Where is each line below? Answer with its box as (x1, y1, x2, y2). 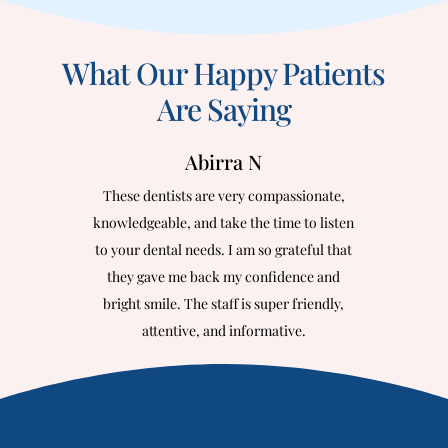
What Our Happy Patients (62, 53, 386, 93)
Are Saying (156, 89, 291, 129)
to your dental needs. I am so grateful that (95, 240, 353, 259)
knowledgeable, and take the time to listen (93, 213, 355, 232)
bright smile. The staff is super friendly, (103, 294, 345, 313)
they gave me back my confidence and (107, 267, 341, 286)
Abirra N (185, 148, 263, 175)
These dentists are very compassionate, (102, 186, 345, 205)
